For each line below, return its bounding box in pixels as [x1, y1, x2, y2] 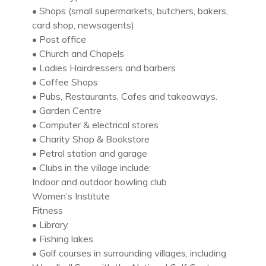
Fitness [32, 204, 63, 217]
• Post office [32, 33, 86, 46]
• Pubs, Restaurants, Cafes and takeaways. [32, 90, 217, 103]
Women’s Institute [32, 190, 110, 202]
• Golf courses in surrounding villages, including [32, 247, 226, 259]
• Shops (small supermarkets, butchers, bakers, [32, 5, 228, 17]
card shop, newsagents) [32, 19, 134, 31]
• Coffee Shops [32, 76, 98, 88]
